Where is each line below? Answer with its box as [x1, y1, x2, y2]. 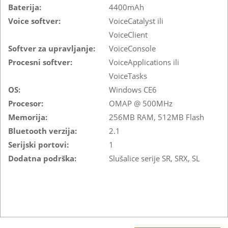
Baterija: [8, 2, 41, 12]
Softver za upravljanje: [8, 43, 95, 53]
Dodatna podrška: [8, 153, 76, 163]
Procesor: [8, 98, 43, 108]
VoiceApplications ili [109, 56, 179, 67]
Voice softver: [8, 15, 61, 26]
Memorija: [8, 111, 47, 122]
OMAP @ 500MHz [109, 98, 173, 108]
